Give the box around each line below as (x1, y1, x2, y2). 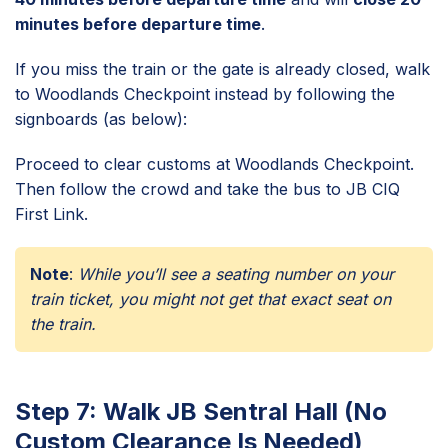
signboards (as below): (15, 108, 187, 129)
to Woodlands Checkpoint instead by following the (15, 83, 395, 104)
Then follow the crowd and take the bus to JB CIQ (15, 178, 400, 199)
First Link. (15, 203, 88, 224)
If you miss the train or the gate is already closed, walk (15, 58, 430, 79)
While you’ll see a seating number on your (78, 263, 394, 284)
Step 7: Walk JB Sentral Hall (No (15, 396, 387, 426)
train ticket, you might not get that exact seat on (30, 288, 391, 309)
